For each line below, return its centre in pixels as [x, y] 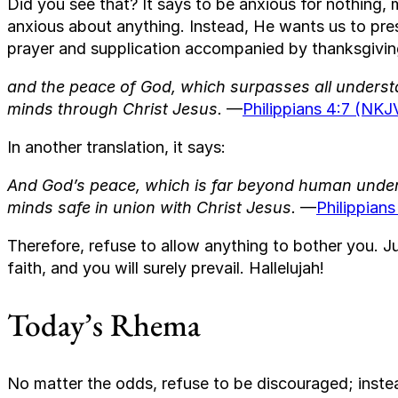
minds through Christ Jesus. [115, 108]
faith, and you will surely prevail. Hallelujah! [166, 267]
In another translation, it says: [116, 147]
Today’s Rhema [104, 325]
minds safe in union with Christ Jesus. [151, 207]
